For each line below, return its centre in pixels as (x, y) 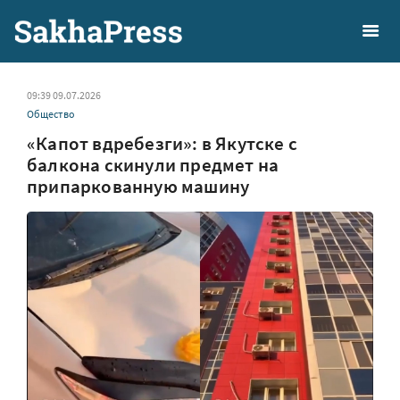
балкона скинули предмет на (153, 165)
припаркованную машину (138, 186)
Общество (51, 114)
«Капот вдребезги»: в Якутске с (162, 143)
